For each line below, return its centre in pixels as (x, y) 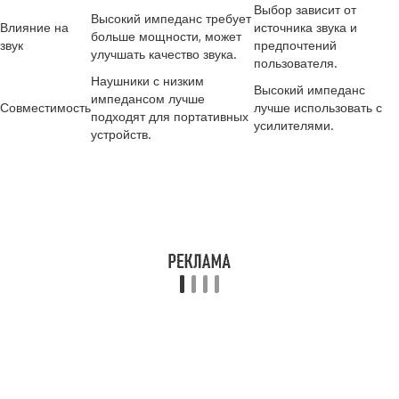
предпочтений (295, 45)
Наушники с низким (147, 81)
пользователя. (296, 63)
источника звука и (305, 27)
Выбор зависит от (305, 9)
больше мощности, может (166, 36)
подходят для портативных (170, 116)
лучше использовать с (318, 107)
